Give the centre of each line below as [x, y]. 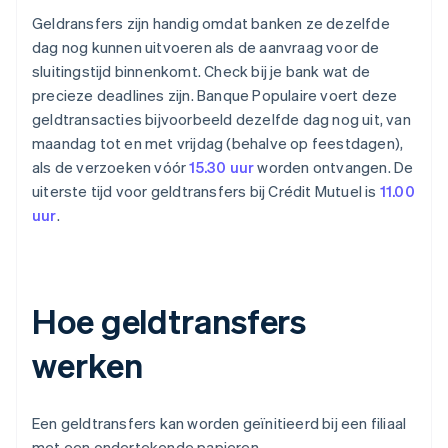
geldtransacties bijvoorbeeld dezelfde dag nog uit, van [221, 119]
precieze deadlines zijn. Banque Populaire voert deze [215, 95]
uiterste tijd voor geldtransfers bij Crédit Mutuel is [206, 191]
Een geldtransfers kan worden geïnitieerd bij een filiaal [219, 423]
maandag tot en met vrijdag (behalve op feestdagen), [218, 143]
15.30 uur [222, 167]
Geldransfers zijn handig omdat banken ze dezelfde [211, 23]
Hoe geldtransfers [169, 321]
